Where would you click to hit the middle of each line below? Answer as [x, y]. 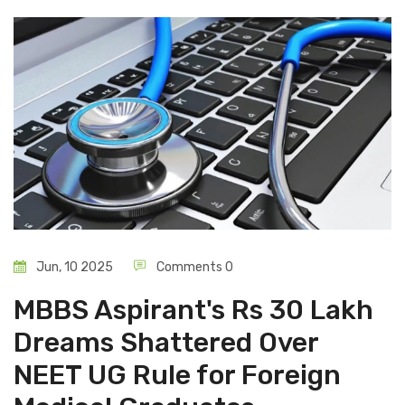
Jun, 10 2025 [73, 268]
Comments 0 [193, 268]
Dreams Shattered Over [166, 343]
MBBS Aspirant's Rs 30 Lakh [193, 311]
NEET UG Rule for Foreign [177, 376]
